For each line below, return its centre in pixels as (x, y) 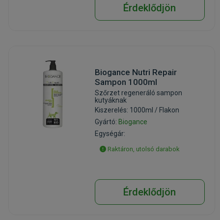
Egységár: (110, 134)
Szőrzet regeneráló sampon (138, 93)
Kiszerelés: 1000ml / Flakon (137, 110)
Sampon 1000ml (126, 82)
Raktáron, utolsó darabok (143, 149)
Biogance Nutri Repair (136, 72)
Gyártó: (106, 122)
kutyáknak (110, 100)
